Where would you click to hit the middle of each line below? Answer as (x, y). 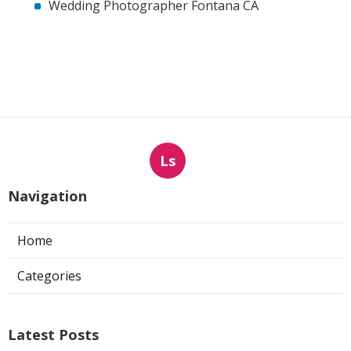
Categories (49, 275)
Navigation (47, 195)
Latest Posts (53, 334)
